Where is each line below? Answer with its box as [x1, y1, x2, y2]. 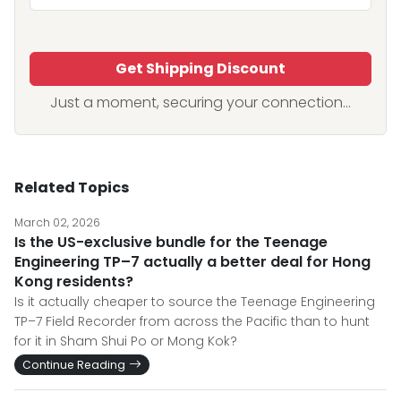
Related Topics [14, 177, 129, 199]
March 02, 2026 [14, 215, 100, 231]
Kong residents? [14, 271, 133, 293]
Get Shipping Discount [115, 58, 286, 80]
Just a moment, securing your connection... [50, 92, 351, 114]
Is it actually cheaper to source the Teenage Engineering [14, 293, 375, 311]
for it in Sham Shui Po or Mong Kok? [14, 332, 237, 351]
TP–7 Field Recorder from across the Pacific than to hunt [14, 312, 370, 331]
